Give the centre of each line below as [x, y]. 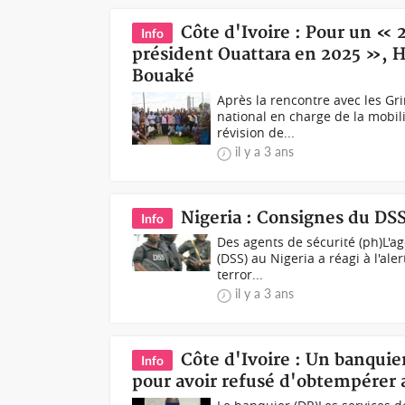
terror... [240, 274]
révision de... [256, 132]
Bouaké [164, 76]
